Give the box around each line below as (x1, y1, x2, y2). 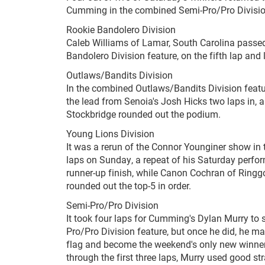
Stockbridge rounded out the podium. (66, 108, 221, 121)
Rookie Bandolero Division (66, 23, 176, 36)
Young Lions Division (66, 127, 154, 140)
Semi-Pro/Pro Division (66, 199, 159, 212)
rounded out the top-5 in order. (66, 179, 191, 192)
